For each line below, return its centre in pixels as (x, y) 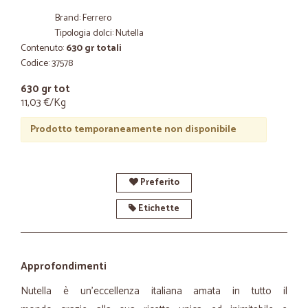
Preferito (158, 183)
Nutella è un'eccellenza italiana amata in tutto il (154, 291)
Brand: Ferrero (83, 18)
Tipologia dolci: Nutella (99, 33)
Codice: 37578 (47, 64)
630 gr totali (94, 48)
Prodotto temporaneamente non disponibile (133, 129)
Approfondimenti (64, 266)
